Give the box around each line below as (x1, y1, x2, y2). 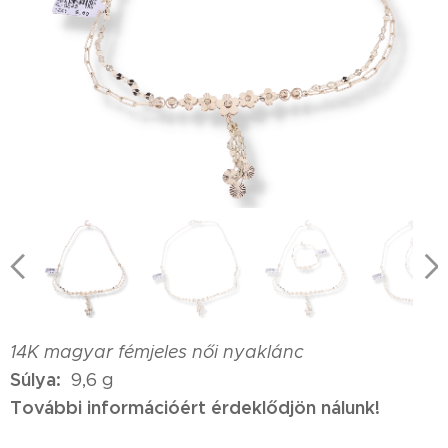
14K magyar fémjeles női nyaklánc (10, 341, 304, 363)
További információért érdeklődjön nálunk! (10, 396, 380, 419)
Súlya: (10, 368, 61, 391)
